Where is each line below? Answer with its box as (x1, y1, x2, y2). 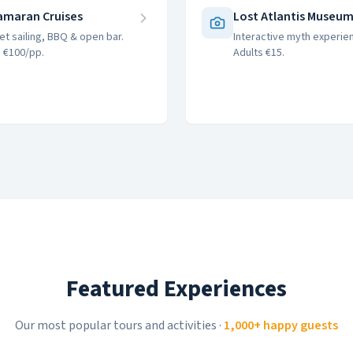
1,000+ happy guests (224, 317, 338, 334)
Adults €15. (233, 45, 284, 61)
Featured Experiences (66, 272, 287, 306)
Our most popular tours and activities (15, 317, 217, 334)
